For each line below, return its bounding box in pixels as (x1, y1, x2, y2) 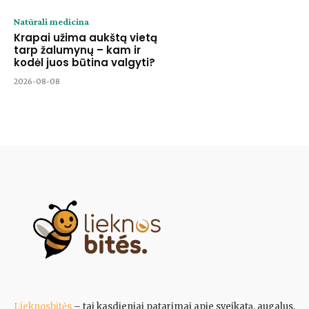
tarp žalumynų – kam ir (14, 42, 141, 57)
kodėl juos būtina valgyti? (14, 54, 155, 70)
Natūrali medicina (14, 15, 89, 27)
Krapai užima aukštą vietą (14, 30, 157, 45)
